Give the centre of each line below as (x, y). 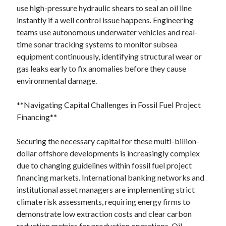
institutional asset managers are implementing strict (106, 189)
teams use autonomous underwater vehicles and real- (107, 32)
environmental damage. (57, 80)
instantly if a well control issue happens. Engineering (105, 20)
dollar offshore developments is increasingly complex (108, 153)
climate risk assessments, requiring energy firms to (104, 202)
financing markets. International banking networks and (111, 177)
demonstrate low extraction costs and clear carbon (104, 214)
